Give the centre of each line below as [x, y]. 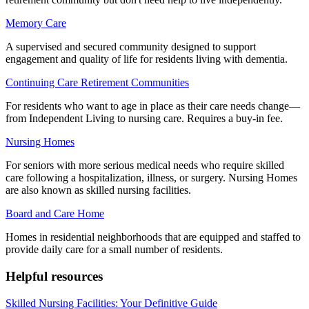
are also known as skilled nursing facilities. [98, 190]
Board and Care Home [55, 214]
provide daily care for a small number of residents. [114, 250]
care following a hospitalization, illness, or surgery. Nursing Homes [151, 178]
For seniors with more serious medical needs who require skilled [145, 166]
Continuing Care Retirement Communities [97, 83]
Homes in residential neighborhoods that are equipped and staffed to [153, 237]
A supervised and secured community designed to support [131, 47]
